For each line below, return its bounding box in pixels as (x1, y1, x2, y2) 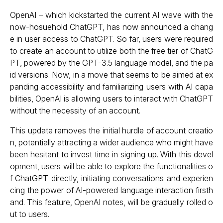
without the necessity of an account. (10, 106, 140, 115)
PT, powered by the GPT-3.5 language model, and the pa (10, 58, 213, 68)
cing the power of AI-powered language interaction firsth (10, 185, 213, 195)
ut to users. (10, 209, 49, 219)
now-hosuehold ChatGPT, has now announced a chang (10, 22, 213, 32)
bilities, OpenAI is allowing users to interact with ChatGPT (10, 94, 213, 104)
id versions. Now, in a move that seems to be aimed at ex (10, 70, 213, 80)
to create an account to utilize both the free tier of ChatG (10, 46, 213, 56)
